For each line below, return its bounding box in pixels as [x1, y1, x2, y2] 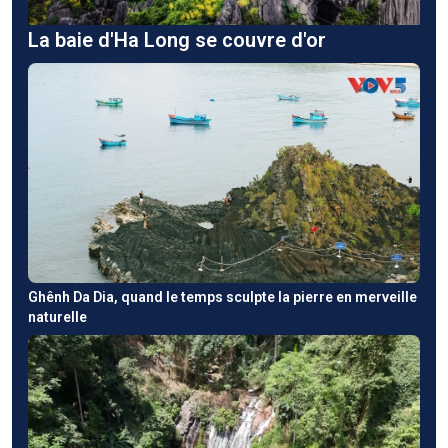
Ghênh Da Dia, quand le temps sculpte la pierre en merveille [28, 289, 417, 306]
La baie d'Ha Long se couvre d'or [28, 27, 326, 52]
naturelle [28, 309, 87, 326]
